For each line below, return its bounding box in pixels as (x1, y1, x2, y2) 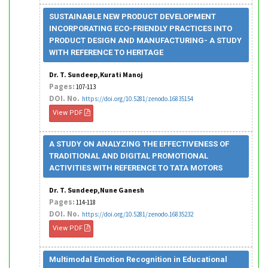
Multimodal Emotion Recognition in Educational (49, 255, 227, 264)
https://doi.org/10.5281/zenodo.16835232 (81, 210, 193, 218)
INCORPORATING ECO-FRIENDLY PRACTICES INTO (49, 24, 232, 33)
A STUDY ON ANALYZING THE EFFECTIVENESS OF (49, 139, 229, 148)
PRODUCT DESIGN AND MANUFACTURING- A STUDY (49, 36, 242, 45)
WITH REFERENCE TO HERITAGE (49, 48, 163, 57)
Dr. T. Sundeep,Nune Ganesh (49, 185, 144, 194)
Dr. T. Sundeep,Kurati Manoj (49, 70, 143, 79)
